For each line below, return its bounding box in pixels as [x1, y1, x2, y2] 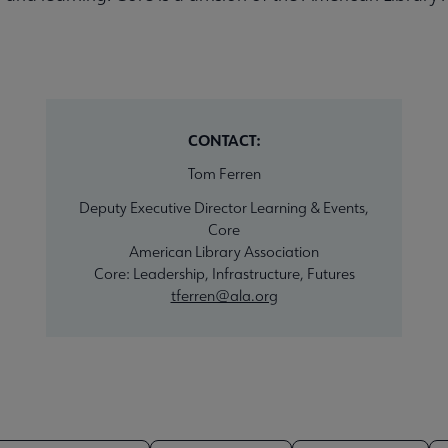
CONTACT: [188, 129, 260, 150]
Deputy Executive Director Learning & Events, [79, 197, 369, 217]
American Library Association [129, 241, 319, 261]
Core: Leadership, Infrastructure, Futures [93, 263, 355, 283]
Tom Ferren [187, 163, 261, 183]
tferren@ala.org [170, 285, 278, 305]
